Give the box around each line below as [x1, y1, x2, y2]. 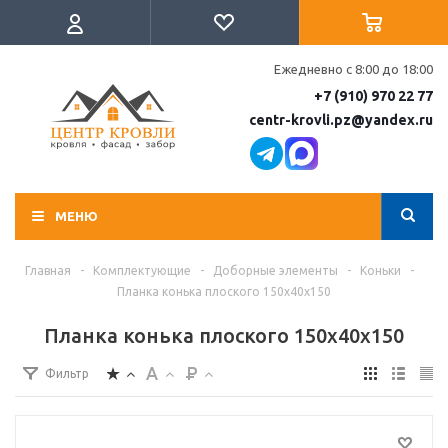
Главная [25, 264, 71, 277]
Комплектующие [93, 264, 191, 277]
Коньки [360, 264, 401, 277]
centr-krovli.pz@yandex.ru [249, 112, 433, 128]
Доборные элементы [213, 264, 338, 277]
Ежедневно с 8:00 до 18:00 [274, 62, 433, 76]
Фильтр [45, 367, 89, 380]
